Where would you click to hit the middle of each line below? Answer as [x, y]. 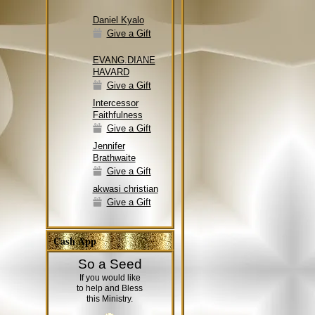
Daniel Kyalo [118, 20]
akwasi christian [125, 188]
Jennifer [109, 146]
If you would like [110, 278]
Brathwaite [114, 157]
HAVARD [111, 72]
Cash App [75, 241]
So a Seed [110, 264]
